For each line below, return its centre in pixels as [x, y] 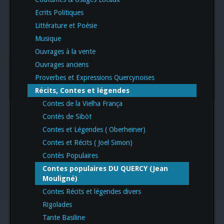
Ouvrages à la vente [65, 51]
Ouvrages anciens [62, 64]
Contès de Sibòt [67, 116]
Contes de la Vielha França [82, 103]
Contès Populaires [70, 155]
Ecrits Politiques [59, 12]
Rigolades [57, 204]
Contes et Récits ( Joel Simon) [87, 142]
